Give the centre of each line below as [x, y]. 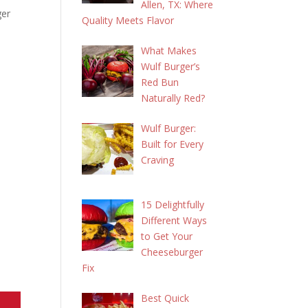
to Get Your [166, 236]
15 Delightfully [172, 204]
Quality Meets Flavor [128, 20]
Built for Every [172, 144]
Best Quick [165, 298]
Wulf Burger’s [170, 66]
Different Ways [174, 220]
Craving [157, 160]
